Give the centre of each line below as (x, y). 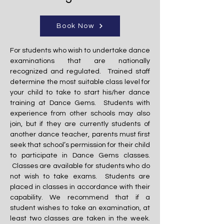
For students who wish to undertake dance (80, 50)
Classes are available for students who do (80, 166)
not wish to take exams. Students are (80, 176)
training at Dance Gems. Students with (80, 103)
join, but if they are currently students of (80, 124)
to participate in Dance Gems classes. (80, 155)
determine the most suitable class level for (80, 82)
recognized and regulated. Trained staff (80, 71)
